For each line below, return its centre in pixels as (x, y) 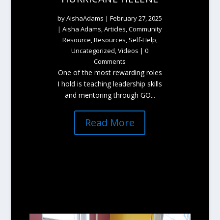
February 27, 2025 (136, 18)
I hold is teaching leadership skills (110, 83)
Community (146, 29)
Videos (128, 50)
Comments (110, 61)
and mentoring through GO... (110, 95)
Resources (110, 40)
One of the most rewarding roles (110, 72)
